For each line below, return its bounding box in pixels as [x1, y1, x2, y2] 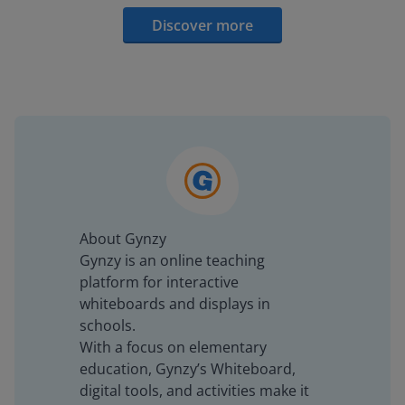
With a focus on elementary [80, 337, 267, 357]
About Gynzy [80, 229, 166, 249]
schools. [80, 316, 136, 335]
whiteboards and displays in [80, 294, 270, 314]
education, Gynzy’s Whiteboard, [80, 359, 296, 379]
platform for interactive [80, 272, 239, 292]
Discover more [152, 15, 253, 35]
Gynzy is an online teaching [80, 250, 265, 270]
